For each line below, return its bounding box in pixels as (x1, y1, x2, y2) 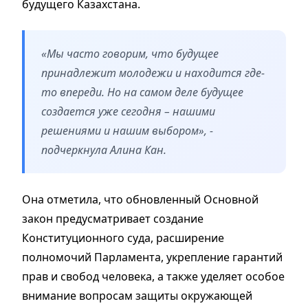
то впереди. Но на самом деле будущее (41, 84, 243, 100)
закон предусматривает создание (22, 210, 203, 226)
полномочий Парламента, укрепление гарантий (22, 249, 283, 265)
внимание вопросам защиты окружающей (22, 287, 252, 303)
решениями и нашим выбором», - (41, 122, 213, 138)
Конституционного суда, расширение (22, 230, 224, 245)
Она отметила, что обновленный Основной (22, 191, 258, 207)
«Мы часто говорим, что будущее (41, 45, 219, 61)
